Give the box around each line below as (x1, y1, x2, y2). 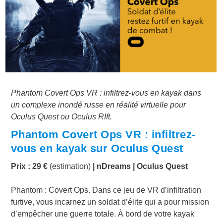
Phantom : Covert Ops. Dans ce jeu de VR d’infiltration (10, 186, 201, 195)
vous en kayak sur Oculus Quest (10, 142, 183, 155)
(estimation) (47, 162, 91, 171)
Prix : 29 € (10, 162, 48, 171)
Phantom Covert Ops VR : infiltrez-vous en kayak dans (10, 89, 201, 98)
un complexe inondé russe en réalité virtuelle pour (10, 101, 186, 110)
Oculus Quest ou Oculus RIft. (10, 112, 112, 121)
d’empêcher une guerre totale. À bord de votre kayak (10, 210, 194, 219)
